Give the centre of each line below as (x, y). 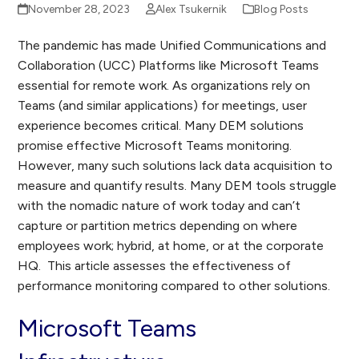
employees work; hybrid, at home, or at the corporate (171, 246)
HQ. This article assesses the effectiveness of (155, 266)
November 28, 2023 (79, 9)
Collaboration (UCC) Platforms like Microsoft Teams (169, 65)
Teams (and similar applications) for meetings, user (163, 105)
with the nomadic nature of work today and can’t (159, 206)
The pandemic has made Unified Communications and (172, 45)
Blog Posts (281, 9)
